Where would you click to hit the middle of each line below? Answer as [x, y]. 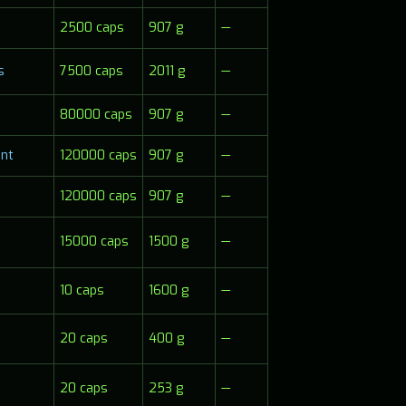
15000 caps [94, 242]
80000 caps [96, 115]
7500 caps [91, 72]
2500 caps [92, 28]
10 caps [82, 291]
